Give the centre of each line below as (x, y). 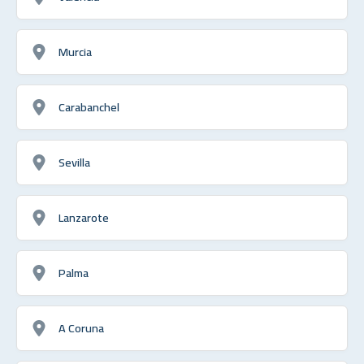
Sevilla (74, 162)
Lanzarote (84, 217)
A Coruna (81, 327)
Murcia (75, 51)
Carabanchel (89, 106)
